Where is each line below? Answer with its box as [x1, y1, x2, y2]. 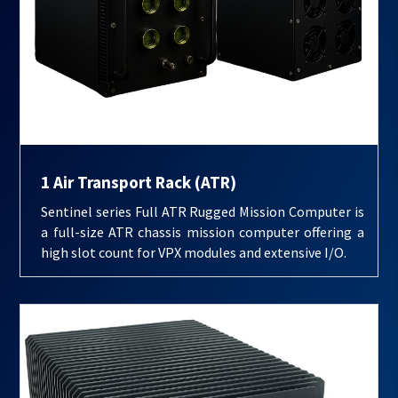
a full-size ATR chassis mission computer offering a [41, 223, 364, 242]
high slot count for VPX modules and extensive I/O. [41, 243, 347, 262]
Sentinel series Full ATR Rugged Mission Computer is [41, 203, 364, 221]
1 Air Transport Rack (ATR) [41, 171, 237, 194]
